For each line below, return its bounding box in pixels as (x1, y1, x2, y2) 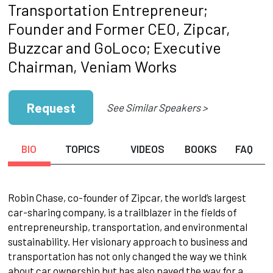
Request (26, 99, 76, 115)
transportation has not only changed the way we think (7, 250, 247, 263)
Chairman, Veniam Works (7, 56, 177, 76)
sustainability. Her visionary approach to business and (7, 235, 247, 248)
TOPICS (65, 143, 101, 155)
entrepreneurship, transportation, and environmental (7, 221, 247, 233)
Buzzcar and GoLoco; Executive (7, 37, 221, 57)
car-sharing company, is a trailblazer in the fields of (7, 206, 237, 219)
